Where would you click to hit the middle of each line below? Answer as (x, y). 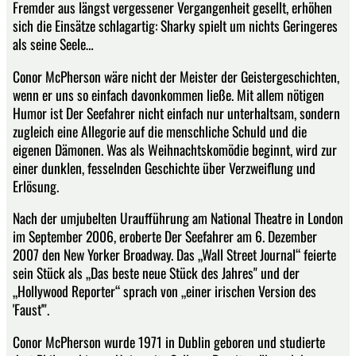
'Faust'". (31, 310)
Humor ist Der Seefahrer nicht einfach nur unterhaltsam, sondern (176, 112)
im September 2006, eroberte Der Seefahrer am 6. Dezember (165, 236)
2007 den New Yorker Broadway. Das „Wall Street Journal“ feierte (174, 255)
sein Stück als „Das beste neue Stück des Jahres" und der (156, 273)
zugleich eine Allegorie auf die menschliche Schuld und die (160, 131)
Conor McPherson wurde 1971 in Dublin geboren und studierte (169, 341)
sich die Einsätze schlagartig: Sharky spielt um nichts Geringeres (175, 26)
